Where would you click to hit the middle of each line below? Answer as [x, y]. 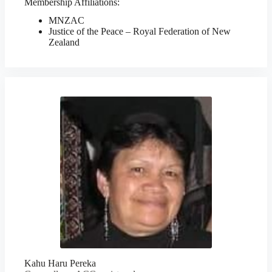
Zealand [64, 42]
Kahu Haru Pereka [60, 263]
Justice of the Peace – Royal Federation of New [140, 31]
